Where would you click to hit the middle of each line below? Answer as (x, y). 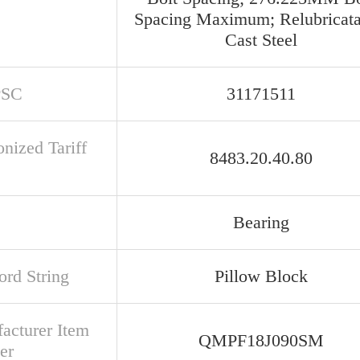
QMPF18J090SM (261, 340)
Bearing (261, 222)
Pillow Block (261, 276)
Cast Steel (261, 40)
